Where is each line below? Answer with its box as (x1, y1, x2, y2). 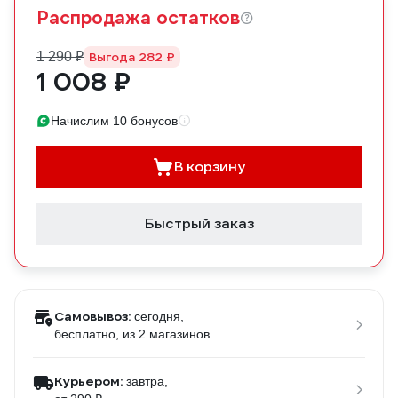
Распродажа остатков (36, 6, 240, 29)
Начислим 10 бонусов (51, 114, 178, 128)
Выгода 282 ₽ (89, 49, 175, 65)
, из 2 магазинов (115, 327, 210, 341)
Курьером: (54, 373, 123, 389)
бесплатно (54, 327, 115, 341)
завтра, (126, 374, 168, 388)
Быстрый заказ (144, 214, 254, 233)
